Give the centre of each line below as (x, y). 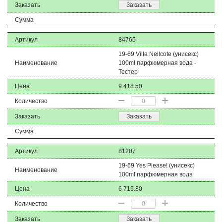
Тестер (128, 72)
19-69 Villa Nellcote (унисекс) (159, 54)
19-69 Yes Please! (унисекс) (157, 166)
